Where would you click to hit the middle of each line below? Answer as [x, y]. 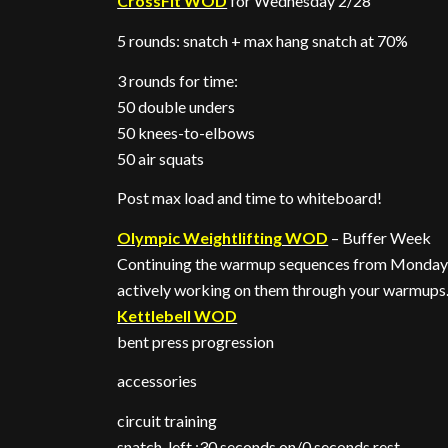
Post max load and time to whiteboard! [250, 198]
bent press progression [196, 341]
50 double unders [176, 106]
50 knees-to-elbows [186, 132]
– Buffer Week [380, 237]
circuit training [167, 421]
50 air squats [161, 158]
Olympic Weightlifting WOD [223, 237]
